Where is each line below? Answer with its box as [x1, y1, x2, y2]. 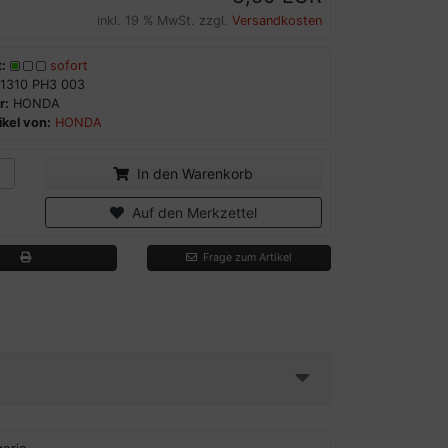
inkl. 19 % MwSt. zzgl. [97, 12, 232, 28]
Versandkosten [232, 12, 322, 28]
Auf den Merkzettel [123, 203, 257, 221]
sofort [49, 57, 88, 73]
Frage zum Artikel [197, 250, 293, 264]
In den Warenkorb [129, 164, 254, 182]
